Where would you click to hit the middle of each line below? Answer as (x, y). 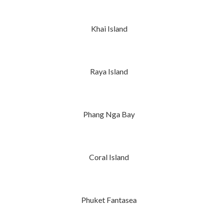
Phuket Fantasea (109, 200)
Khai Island (109, 28)
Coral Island (109, 157)
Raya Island (109, 71)
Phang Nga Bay (109, 114)
